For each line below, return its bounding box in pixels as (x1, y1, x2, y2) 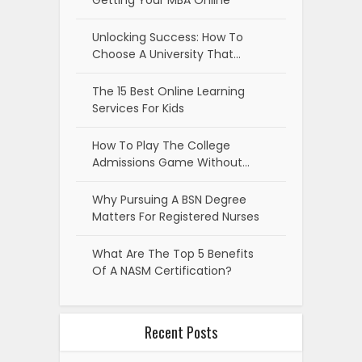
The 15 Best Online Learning (92, 82, 245, 99)
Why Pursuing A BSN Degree (92, 191, 246, 208)
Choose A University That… (92, 45, 241, 62)
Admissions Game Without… (92, 154, 250, 170)
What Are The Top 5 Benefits (92, 245, 254, 262)
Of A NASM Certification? (92, 262, 232, 279)
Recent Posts (145, 321, 217, 343)
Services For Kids (92, 99, 184, 116)
